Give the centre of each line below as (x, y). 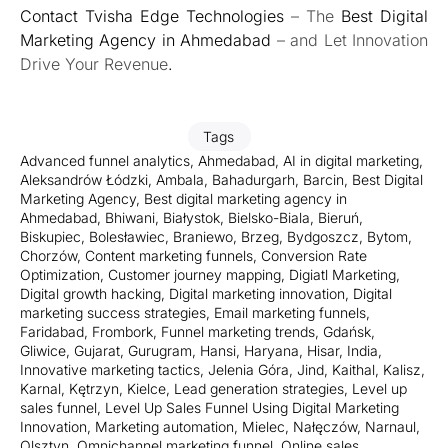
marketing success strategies (113, 312)
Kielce (146, 388)
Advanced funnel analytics (105, 160)
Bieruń (338, 217)
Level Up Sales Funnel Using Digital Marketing (252, 407)
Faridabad (52, 331)
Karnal (40, 388)
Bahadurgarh (253, 179)
